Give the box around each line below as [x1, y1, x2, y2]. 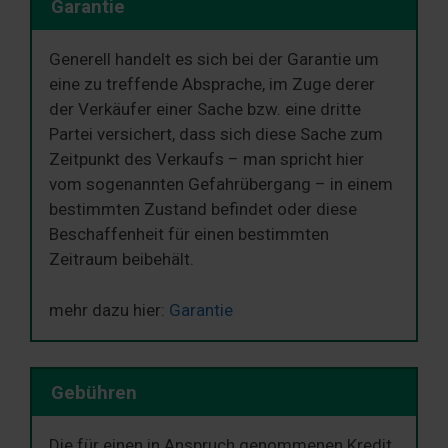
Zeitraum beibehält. [49, 249, 194, 270]
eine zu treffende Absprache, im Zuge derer [49, 74, 375, 95]
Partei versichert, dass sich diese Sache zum [49, 124, 383, 145]
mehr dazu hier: [49, 299, 169, 320]
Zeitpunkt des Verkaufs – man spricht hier [49, 149, 364, 170]
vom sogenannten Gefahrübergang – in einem [49, 174, 393, 195]
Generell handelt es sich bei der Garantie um [49, 49, 379, 70]
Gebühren [50, 381, 137, 404]
